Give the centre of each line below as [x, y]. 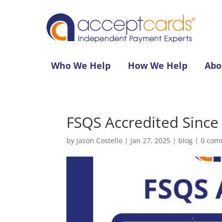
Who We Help [81, 65]
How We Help [158, 65]
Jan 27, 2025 [151, 140]
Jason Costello [100, 140]
